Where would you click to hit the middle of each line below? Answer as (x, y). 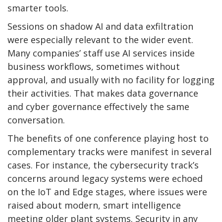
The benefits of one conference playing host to (108, 138)
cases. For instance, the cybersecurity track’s (103, 165)
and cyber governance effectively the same (98, 106)
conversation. (36, 120)
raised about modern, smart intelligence (94, 205)
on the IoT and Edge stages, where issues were (107, 192)
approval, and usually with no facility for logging (111, 80)
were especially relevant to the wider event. (100, 39)
